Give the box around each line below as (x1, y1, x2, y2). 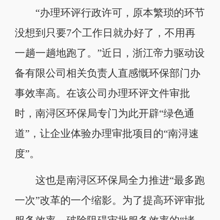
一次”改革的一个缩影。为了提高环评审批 (14, 194, 205, 206)
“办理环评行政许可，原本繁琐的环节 (14, 7, 205, 18)
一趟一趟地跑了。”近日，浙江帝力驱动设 (14, 47, 205, 58)
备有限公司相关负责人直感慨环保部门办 (14, 67, 200, 79)
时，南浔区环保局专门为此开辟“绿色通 (14, 108, 194, 119)
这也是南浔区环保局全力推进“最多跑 (14, 174, 205, 186)
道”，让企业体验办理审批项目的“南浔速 (14, 128, 199, 139)
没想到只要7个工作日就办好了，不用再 (14, 27, 195, 38)
